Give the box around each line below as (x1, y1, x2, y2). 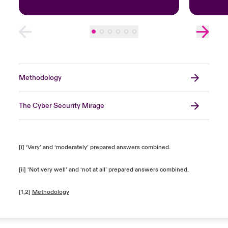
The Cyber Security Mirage (18, 101, 104, 110)
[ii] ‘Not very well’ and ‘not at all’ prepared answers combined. (18, 165, 189, 174)
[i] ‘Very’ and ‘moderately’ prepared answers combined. (18, 143, 172, 151)
